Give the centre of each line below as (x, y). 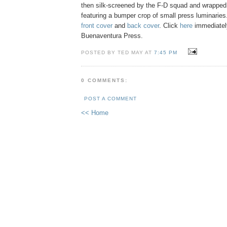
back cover (143, 25)
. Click (169, 25)
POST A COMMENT (111, 99)
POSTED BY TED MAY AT (118, 52)
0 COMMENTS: (105, 80)
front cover (97, 25)
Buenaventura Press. (112, 35)
